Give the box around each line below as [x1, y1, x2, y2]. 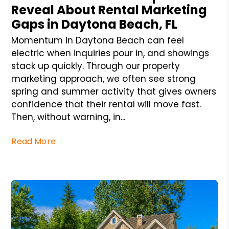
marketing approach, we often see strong [11, 72, 196, 85]
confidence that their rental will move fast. [11, 98, 201, 110]
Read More [11, 135, 56, 147]
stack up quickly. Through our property [11, 59, 180, 72]
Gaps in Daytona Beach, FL [11, 15, 178, 33]
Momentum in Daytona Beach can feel [11, 34, 185, 47]
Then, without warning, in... [11, 110, 126, 123]
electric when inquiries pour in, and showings [11, 47, 210, 59]
